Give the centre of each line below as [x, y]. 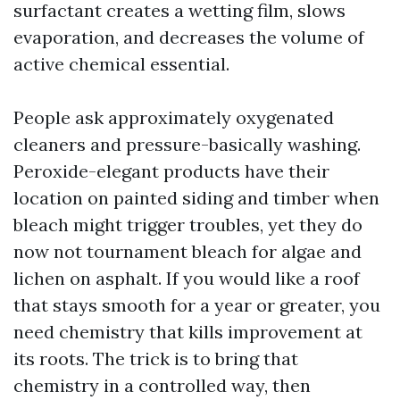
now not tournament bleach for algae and [187, 251]
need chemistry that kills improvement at [188, 332]
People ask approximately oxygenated [174, 117]
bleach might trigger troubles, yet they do [188, 225]
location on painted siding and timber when [196, 198]
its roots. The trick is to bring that [156, 358]
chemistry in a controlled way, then [162, 385]
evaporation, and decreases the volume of [189, 37]
